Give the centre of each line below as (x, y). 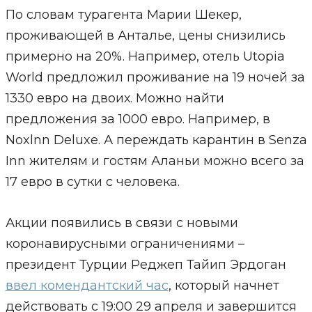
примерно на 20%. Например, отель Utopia (145, 56)
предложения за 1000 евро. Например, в (138, 119)
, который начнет (224, 286)
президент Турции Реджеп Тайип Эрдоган (146, 265)
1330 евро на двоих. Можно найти (115, 98)
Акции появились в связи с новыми (122, 223)
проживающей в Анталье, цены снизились (145, 36)
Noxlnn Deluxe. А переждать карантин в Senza (156, 140)
